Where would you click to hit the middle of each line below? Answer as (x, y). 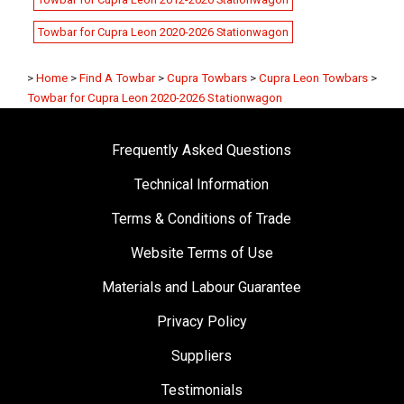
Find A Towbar (117, 78)
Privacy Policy (202, 321)
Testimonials (202, 390)
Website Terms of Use (202, 253)
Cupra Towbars (207, 78)
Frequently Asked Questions (202, 150)
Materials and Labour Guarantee (202, 287)
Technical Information (202, 184)
